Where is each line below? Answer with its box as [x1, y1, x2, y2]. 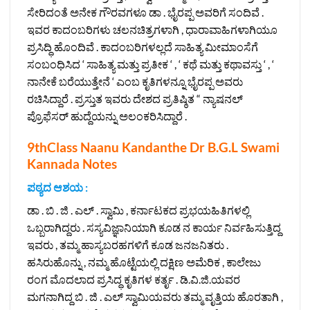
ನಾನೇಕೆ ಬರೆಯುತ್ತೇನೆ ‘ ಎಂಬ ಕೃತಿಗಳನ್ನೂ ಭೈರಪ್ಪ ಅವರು [27, 74, 243, 88]
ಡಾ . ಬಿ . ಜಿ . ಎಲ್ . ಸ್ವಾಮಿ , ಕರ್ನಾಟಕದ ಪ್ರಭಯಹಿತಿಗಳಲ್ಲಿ [27, 203, 250, 217]
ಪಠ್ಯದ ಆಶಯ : [27, 181, 88, 194]
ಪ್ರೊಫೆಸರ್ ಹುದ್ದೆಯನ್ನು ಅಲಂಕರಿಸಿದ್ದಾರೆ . [27, 109, 187, 122]
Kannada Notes [27, 155, 117, 172]
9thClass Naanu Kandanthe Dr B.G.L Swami [27, 138, 280, 155]
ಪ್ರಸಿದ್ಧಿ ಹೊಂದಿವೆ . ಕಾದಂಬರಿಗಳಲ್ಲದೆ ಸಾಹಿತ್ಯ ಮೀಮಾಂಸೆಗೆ [27, 39, 258, 53]
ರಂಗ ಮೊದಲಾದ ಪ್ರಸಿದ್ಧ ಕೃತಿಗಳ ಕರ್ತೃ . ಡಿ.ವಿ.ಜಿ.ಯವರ [27, 273, 240, 286]
